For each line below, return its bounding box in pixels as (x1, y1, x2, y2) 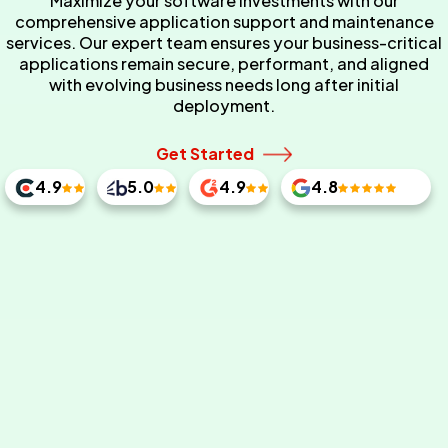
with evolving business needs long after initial (49, 73, 399, 95)
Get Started (156, 143, 254, 164)
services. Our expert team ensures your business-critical (6, 31, 442, 53)
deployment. (173, 94, 275, 116)
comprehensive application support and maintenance (14, 10, 434, 32)
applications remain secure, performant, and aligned (19, 52, 429, 74)
